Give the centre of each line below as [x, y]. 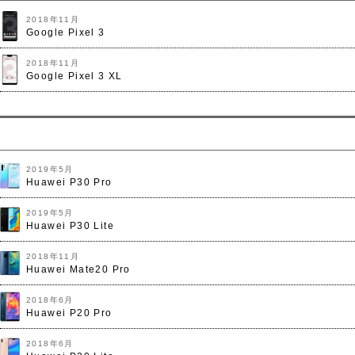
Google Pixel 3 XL [74, 76]
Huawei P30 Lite [70, 226]
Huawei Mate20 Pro [78, 269]
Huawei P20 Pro [69, 313]
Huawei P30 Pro [69, 182]
